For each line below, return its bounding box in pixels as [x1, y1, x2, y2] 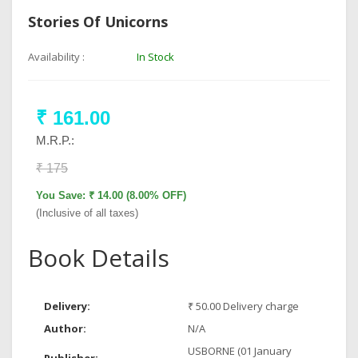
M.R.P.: [36, 133, 74, 147]
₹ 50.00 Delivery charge [188, 299, 299, 313]
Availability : [28, 50, 85, 64]
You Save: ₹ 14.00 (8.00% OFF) [36, 189, 186, 201]
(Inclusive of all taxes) [36, 207, 138, 219]
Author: [44, 321, 86, 336]
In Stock [136, 50, 174, 64]
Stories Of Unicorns [28, 12, 168, 31]
